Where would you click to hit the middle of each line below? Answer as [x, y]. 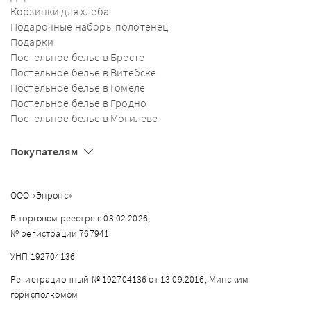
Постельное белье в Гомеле [78, 87]
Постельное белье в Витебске [84, 72]
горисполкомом [44, 294]
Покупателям [44, 151]
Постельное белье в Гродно [78, 103]
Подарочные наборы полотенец [90, 26]
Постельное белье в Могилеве [84, 118]
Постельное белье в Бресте [77, 57]
